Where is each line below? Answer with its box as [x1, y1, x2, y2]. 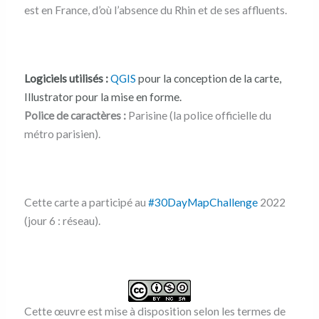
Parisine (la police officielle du [125, 109, 271, 122]
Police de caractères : [23, 109, 126, 122]
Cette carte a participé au [23, 196, 148, 209]
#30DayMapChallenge [147, 196, 258, 209]
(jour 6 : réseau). [23, 214, 100, 228]
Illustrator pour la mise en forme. [23, 90, 182, 104]
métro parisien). [23, 127, 100, 141]
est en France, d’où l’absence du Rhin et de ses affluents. [23, 4, 287, 17]
